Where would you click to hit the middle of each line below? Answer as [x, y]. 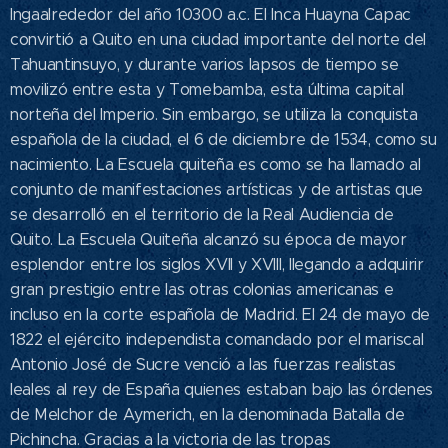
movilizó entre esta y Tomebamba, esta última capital [207, 90]
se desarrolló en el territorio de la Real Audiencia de [202, 215]
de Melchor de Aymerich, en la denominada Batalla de [207, 415]
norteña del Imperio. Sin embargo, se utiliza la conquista [214, 115]
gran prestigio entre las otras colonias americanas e [202, 290]
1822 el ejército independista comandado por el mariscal [217, 340]
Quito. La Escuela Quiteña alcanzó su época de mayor [208, 240]
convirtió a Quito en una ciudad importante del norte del [218, 40]
